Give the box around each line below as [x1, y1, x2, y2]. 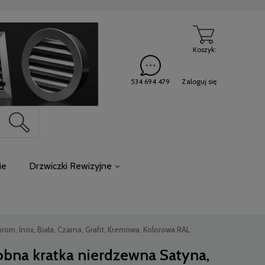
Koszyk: [193, 45, 216, 54]
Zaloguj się [182, 77, 216, 86]
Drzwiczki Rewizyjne [29, 160, 112, 172]
